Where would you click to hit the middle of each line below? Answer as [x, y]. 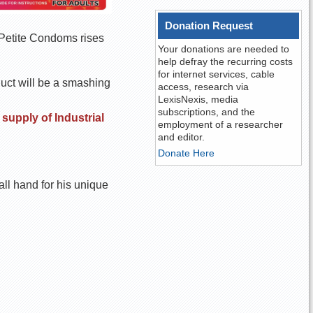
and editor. [182, 137]
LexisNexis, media [198, 99]
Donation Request [209, 26]
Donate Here [187, 153]
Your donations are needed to [224, 49]
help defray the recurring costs [226, 61]
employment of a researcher [221, 124]
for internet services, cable [217, 74]
